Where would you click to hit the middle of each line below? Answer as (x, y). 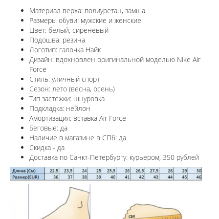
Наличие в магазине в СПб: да (78, 137)
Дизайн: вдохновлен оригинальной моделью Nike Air (115, 59)
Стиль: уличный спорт (65, 79)
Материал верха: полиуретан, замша (87, 10)
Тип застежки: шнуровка (67, 98)
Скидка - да (47, 147)
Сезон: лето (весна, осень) (72, 88)
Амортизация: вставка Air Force (78, 118)
